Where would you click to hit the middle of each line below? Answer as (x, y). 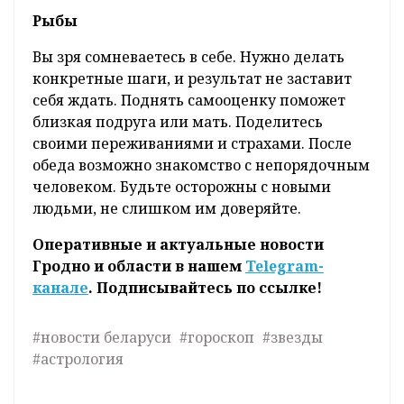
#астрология (78, 359)
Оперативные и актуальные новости (178, 245)
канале (60, 288)
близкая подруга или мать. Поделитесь (178, 122)
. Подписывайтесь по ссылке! (205, 288)
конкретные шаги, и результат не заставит (192, 79)
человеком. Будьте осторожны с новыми (182, 187)
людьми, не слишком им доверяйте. (169, 209)
